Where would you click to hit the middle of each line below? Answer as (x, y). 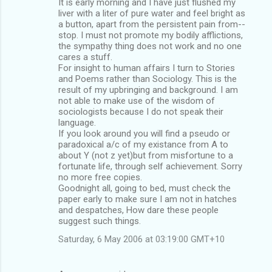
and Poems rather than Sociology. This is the (148, 79)
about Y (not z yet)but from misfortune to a (146, 155)
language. (77, 122)
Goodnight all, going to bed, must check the (144, 188)
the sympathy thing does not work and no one (150, 46)
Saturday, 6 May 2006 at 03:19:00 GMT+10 (141, 239)
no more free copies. (100, 177)
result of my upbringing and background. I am (148, 90)
